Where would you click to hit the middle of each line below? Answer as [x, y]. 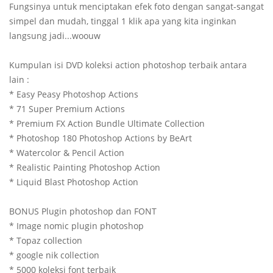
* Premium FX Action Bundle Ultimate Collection [107, 123]
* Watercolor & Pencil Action [67, 153]
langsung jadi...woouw [55, 36]
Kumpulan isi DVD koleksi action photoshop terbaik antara [128, 65]
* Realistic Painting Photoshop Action [85, 167]
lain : [19, 80]
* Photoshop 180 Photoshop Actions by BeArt [101, 138]
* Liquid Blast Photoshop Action [74, 182]
